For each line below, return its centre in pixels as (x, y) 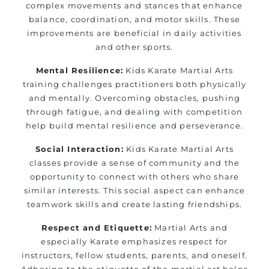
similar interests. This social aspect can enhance (134, 190)
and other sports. (134, 47)
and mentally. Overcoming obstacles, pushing (134, 98)
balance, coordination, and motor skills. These (134, 19)
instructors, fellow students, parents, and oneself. (134, 255)
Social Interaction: (80, 149)
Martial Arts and (190, 227)
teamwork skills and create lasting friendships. (134, 204)
